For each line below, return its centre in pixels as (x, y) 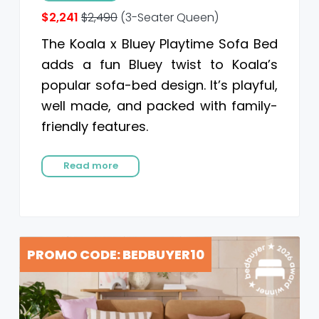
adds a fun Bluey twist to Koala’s (159, 64)
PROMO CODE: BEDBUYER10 (115, 254)
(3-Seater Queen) (168, 17)
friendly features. (94, 126)
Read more (90, 166)
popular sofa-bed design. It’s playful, (159, 85)
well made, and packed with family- (159, 105)
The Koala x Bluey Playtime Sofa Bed (159, 43)
